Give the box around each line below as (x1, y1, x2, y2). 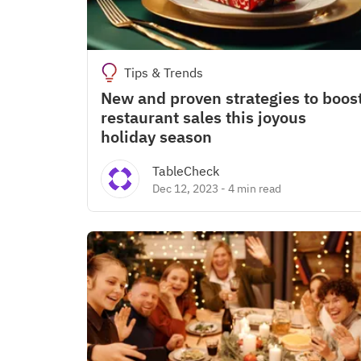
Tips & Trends (123, 64, 203, 81)
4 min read (228, 181, 281, 196)
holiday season (101, 126, 212, 147)
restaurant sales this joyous (101, 106, 306, 128)
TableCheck (152, 163, 219, 179)
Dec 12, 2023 (152, 181, 218, 196)
